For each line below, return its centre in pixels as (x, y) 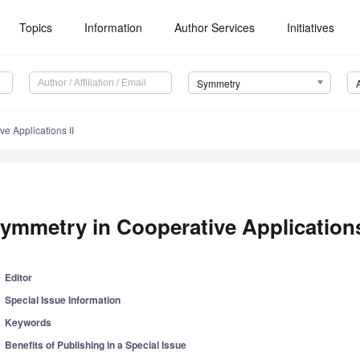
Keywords (29, 323)
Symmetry (218, 84)
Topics (36, 27)
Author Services (215, 27)
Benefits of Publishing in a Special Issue (96, 345)
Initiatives (311, 27)
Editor (19, 278)
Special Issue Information (63, 300)
